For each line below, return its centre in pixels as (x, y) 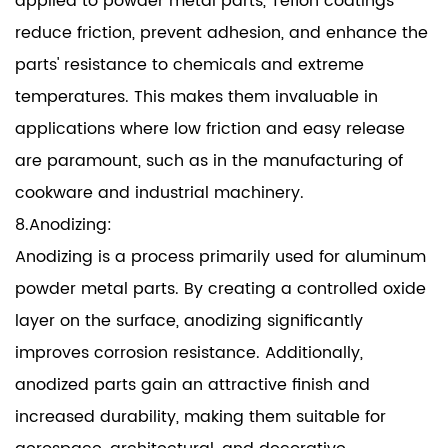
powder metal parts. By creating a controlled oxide (220, 289)
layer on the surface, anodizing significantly (189, 321)
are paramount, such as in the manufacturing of (209, 161)
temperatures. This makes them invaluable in (196, 97)
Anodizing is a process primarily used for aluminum (220, 257)
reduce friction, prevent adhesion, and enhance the (221, 33)
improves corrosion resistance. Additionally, (189, 353)
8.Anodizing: (63, 225)
